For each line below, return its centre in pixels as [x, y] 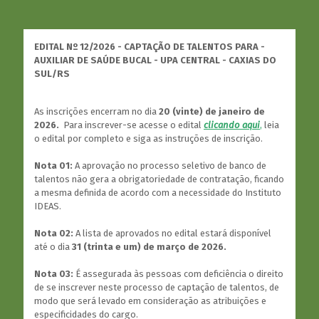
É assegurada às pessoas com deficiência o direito [178, 274]
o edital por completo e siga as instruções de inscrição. [148, 138]
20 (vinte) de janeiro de [212, 111]
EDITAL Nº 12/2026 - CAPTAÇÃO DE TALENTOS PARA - [150, 47]
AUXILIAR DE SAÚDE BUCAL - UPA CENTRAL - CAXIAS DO [155, 60]
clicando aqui [232, 125]
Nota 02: [54, 233]
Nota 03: [54, 274]
